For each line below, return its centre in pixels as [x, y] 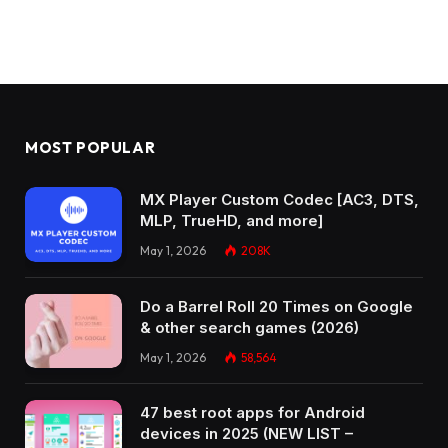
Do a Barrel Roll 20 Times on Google [276, 306]
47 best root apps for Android [252, 413]
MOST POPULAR [90, 148]
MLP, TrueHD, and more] [231, 221]
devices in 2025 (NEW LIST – [246, 434]
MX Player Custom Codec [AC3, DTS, [279, 200]
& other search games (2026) [249, 327]
